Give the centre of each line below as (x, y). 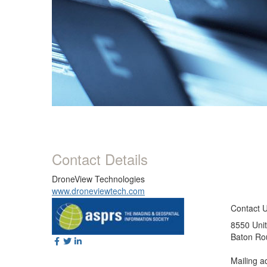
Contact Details (100, 159)
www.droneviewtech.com (98, 191)
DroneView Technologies (98, 179)
